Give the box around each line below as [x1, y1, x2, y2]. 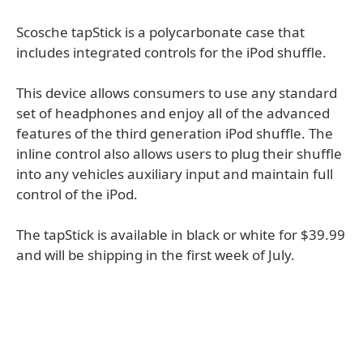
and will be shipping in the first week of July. [16, 246, 295, 264]
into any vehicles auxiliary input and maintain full [16, 164, 333, 183]
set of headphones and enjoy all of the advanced [16, 104, 330, 122]
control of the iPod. [16, 185, 138, 203]
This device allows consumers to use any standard [16, 83, 337, 102]
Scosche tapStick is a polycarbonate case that [16, 23, 305, 41]
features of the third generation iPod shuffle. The [16, 124, 333, 143]
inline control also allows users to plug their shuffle [16, 144, 342, 163]
